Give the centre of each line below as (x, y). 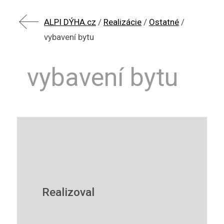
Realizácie (122, 22)
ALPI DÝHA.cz (70, 22)
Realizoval (68, 192)
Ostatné (164, 22)
